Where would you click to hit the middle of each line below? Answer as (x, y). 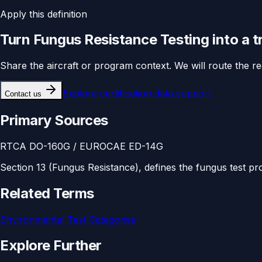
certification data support (156, 93)
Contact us (23, 94)
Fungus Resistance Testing (121, 40)
